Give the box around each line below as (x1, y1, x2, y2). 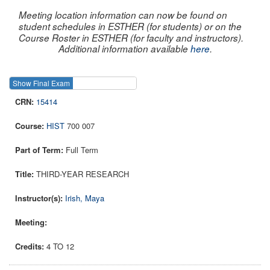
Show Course (145, 78, 190, 89)
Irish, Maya (65, 192, 104, 204)
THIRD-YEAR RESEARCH (36, 168, 129, 180)
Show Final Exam (13, 78, 70, 89)
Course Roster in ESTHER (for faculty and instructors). (19, 31, 243, 44)
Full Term (66, 144, 98, 156)
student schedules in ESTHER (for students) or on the (19, 19, 242, 33)
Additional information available (58, 42, 190, 55)
